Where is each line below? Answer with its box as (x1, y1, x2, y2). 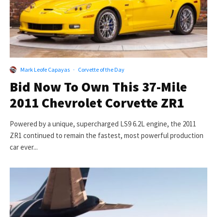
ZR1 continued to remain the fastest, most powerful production (10, 131, 203, 140)
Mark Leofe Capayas (20, 66, 70, 74)
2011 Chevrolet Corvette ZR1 (10, 94, 184, 112)
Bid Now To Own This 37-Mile (10, 78, 187, 96)
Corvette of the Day (78, 66, 124, 74)
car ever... (10, 142, 38, 152)
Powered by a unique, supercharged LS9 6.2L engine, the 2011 (10, 119, 196, 129)
